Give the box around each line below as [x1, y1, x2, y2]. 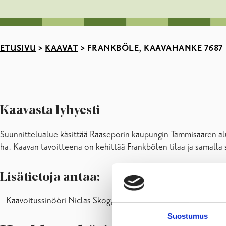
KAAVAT [45, 43, 78, 53]
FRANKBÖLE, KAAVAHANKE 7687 [87, 43, 223, 53]
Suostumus [167, 211, 208, 220]
